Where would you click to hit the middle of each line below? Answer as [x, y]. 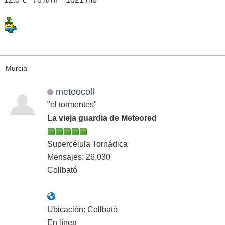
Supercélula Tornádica [87, 144]
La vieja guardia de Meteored [102, 118]
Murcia [16, 68]
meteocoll [75, 92]
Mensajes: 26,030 [79, 157]
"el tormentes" [72, 105]
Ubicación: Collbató [82, 210]
